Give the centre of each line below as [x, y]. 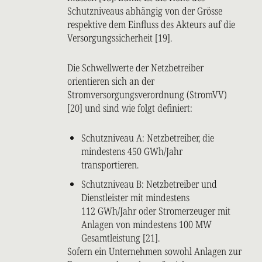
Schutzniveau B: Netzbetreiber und [149, 184]
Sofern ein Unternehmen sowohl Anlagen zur [154, 251]
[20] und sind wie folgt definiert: [130, 108]
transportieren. [110, 165]
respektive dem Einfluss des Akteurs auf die [151, 25]
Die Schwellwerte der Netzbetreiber [135, 68]
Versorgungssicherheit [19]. [120, 38]
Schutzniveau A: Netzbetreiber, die [148, 138]
